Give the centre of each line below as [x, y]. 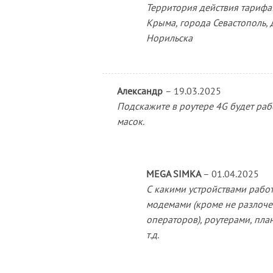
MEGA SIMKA [174, 173]
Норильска [169, 38]
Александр [141, 90]
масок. [130, 121]
